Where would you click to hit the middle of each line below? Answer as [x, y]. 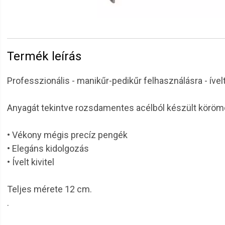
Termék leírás [44, 56]
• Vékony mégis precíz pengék [67, 135]
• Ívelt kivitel [31, 162]
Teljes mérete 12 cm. [49, 189]
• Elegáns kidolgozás [48, 148]
